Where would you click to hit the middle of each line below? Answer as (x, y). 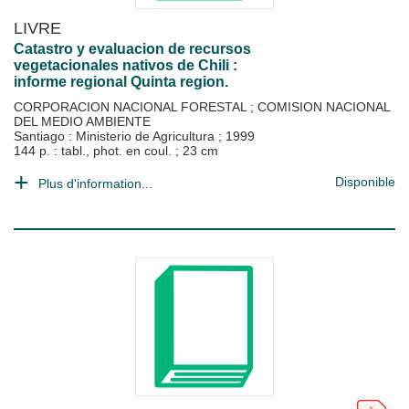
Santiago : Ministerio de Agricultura (116, 136)
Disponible (365, 182)
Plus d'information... (95, 184)
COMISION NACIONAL (324, 107)
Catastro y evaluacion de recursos (132, 49)
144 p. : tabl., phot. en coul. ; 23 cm (116, 151)
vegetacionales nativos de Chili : (126, 65)
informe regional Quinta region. (121, 82)
